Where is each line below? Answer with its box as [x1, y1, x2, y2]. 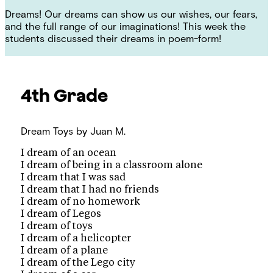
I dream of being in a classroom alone [21, 160, 203, 171]
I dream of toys [21, 221, 93, 232]
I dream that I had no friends [21, 185, 160, 195]
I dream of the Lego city [21, 258, 136, 268]
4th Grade [21, 84, 108, 105]
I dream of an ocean [21, 148, 117, 158]
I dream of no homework [21, 197, 141, 207]
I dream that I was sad [21, 172, 126, 183]
